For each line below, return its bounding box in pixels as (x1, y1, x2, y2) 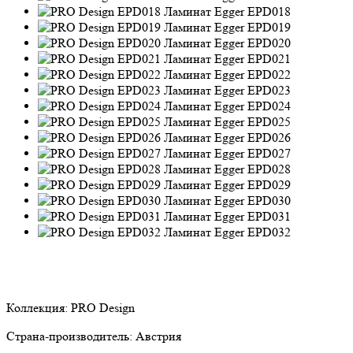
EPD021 (247, 50, 291, 66)
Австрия (136, 328, 181, 344)
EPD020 (247, 35, 291, 50)
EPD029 (247, 176, 291, 192)
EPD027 (247, 145, 291, 161)
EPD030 (247, 192, 291, 208)
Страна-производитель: (6, 328, 136, 344)
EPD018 (247, 3, 291, 19)
